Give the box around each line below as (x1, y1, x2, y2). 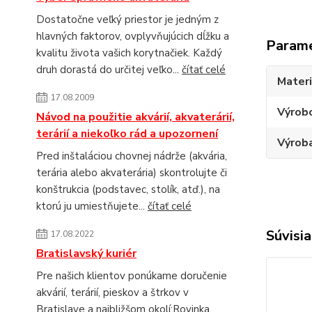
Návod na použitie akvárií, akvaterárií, (36, 109, 235, 125)
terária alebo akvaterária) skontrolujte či (36, 166, 227, 180)
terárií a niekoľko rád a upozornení (36, 126, 218, 141)
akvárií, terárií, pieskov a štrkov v (36, 286, 189, 299)
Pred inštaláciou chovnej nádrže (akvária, (36, 149, 227, 163)
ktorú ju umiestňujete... (36, 199, 148, 213)
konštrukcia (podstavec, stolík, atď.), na (36, 182, 220, 196)
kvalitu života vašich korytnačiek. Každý (36, 46, 222, 60)
